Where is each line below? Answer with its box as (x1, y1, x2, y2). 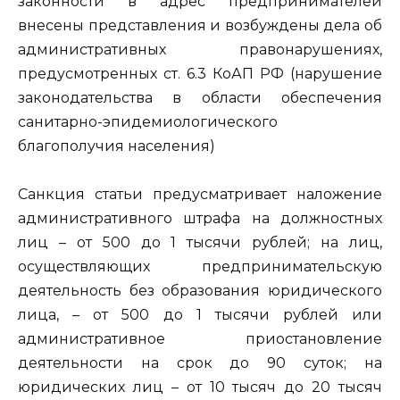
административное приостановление (18, 330, 382, 348)
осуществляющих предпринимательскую (18, 258, 382, 276)
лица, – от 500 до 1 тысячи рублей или (18, 306, 382, 324)
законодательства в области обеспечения (18, 89, 382, 107)
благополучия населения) (18, 137, 215, 155)
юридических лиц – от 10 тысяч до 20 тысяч (18, 379, 382, 396)
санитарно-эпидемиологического (18, 113, 278, 131)
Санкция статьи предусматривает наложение (18, 186, 382, 204)
